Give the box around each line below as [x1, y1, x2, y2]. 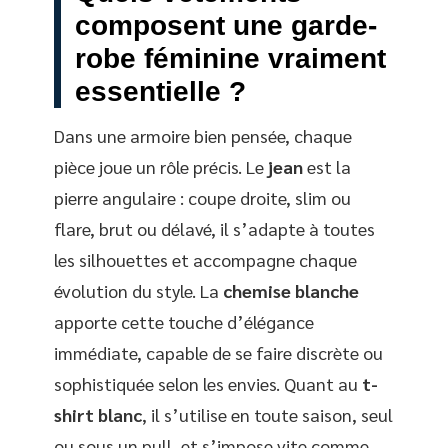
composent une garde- [75, 10, 377, 41]
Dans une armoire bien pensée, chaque [54, 124, 352, 147]
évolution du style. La [54, 279, 223, 302]
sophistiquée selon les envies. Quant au [54, 372, 362, 395]
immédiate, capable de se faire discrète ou [54, 341, 383, 364]
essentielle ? [75, 76, 246, 107]
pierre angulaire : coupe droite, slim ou [54, 186, 351, 209]
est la [303, 155, 351, 178]
